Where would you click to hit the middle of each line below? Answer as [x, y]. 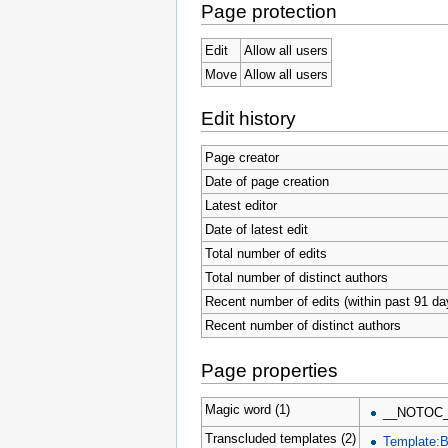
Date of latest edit [256, 230]
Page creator [241, 158]
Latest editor [240, 206]
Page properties [269, 370]
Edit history [248, 119]
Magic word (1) [247, 409]
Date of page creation [266, 182]
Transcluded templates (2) [280, 438]
